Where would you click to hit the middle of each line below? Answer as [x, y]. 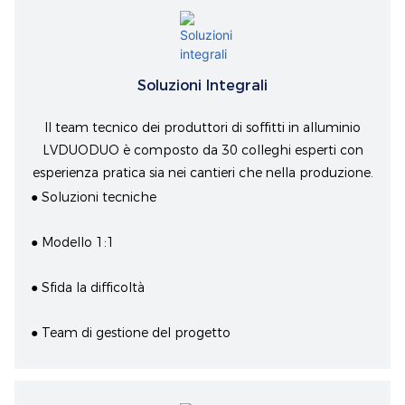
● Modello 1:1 [73, 243]
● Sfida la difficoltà [88, 288]
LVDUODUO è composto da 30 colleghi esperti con [202, 151]
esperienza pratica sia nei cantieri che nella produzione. [202, 173]
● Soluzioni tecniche [94, 198]
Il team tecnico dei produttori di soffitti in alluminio [202, 128]
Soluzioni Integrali [202, 86]
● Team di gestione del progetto [131, 333]
